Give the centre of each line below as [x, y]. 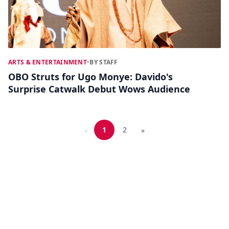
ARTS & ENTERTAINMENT [48, 62]
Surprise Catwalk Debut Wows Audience [99, 89]
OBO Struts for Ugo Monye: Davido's [90, 77]
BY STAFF [104, 62]
